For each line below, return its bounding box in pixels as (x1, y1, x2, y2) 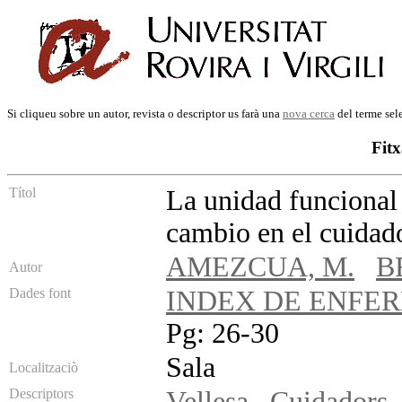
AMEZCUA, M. (166, 251, 354, 284)
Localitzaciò (9, 360, 78, 376)
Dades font (9, 285, 71, 301)
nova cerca (283, 107, 335, 120)
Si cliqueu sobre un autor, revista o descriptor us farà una (7, 107, 283, 120)
